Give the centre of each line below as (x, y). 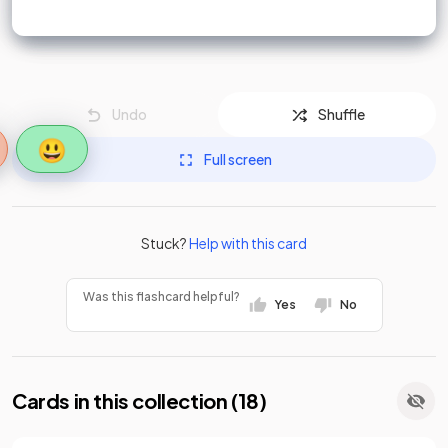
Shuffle (341, 114)
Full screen (238, 159)
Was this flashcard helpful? (161, 296)
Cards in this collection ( (125, 400)
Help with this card (248, 242)
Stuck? (165, 242)
